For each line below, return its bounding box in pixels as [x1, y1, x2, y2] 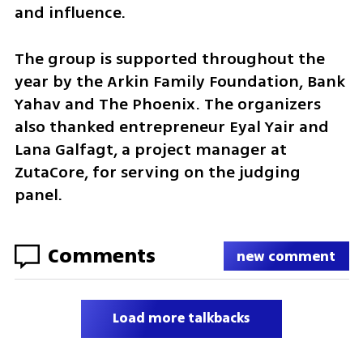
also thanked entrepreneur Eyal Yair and [14, 114, 329, 139]
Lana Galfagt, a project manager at [14, 137, 287, 161]
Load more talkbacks [113, 309, 250, 329]
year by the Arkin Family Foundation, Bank [14, 69, 345, 93]
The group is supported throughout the [14, 46, 325, 70]
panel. [14, 182, 62, 207]
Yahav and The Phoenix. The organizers [14, 92, 321, 116]
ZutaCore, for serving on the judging [14, 160, 301, 184]
